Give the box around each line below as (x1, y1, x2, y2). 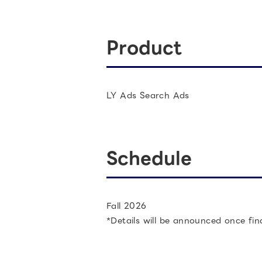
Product (106, 33, 182, 62)
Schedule (106, 144, 192, 173)
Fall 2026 (106, 199, 147, 212)
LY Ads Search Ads (106, 89, 189, 102)
